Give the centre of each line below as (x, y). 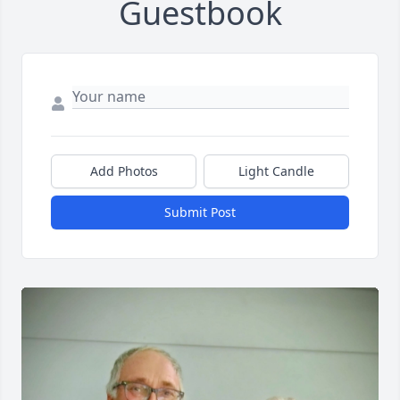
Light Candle (276, 171)
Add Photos (124, 171)
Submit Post (200, 212)
